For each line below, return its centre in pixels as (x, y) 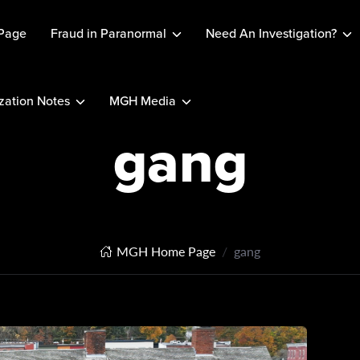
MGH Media (142, 101)
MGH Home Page (166, 251)
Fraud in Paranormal (108, 33)
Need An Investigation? (271, 33)
